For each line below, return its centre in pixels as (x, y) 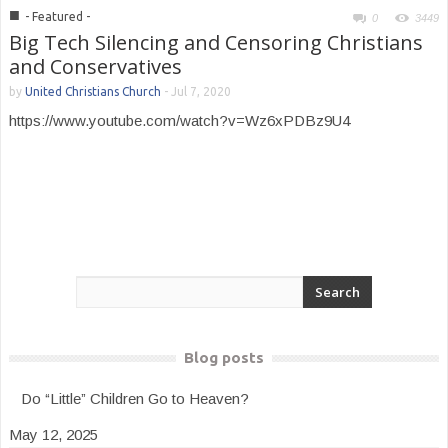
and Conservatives (95, 66)
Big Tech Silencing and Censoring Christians (216, 42)
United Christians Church (93, 91)
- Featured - (57, 16)
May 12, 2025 (53, 434)
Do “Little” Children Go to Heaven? (135, 398)
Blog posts (224, 357)
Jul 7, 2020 (201, 91)
